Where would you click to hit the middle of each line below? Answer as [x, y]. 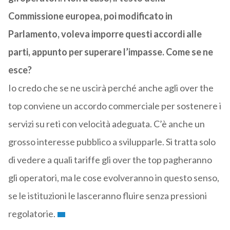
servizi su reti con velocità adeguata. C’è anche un [106, 124]
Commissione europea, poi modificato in [90, 16]
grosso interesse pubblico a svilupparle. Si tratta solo [112, 142]
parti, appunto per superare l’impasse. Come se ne [110, 52]
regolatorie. [32, 214]
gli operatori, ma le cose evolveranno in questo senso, [113, 178]
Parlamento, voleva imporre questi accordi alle [105, 34]
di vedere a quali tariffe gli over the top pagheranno [110, 160]
